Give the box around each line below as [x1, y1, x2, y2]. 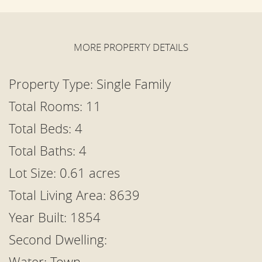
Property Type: [9, 75, 96, 92]
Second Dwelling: [9, 231, 107, 248]
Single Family [96, 75, 171, 92]
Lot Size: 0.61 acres [9, 164, 120, 181]
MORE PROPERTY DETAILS [74, 40, 188, 54]
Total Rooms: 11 [9, 98, 101, 115]
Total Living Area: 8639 [9, 187, 140, 204]
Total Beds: [9, 120, 75, 137]
